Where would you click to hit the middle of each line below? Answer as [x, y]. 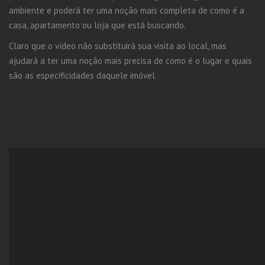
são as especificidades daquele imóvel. [83, 75]
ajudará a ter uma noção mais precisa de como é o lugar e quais [130, 61]
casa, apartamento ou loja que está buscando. [97, 25]
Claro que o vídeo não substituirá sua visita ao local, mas [118, 46]
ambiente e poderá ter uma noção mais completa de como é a [127, 10]
